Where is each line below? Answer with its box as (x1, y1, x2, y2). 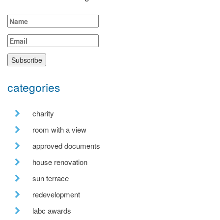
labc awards (32, 205, 71, 216)
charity (32, 108, 54, 119)
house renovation (32, 157, 87, 167)
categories (7, 79, 60, 96)
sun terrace (32, 173, 69, 184)
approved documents (32, 140, 100, 151)
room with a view (32, 124, 86, 135)
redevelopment (32, 189, 80, 200)
